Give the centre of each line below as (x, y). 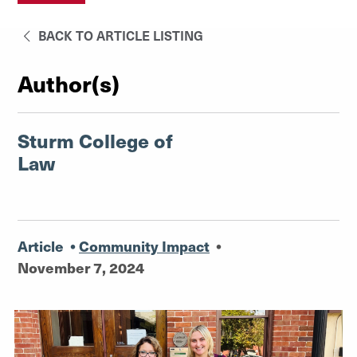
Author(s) (69, 83)
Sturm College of (95, 140)
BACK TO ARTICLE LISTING (120, 35)
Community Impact (144, 246)
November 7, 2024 (81, 267)
